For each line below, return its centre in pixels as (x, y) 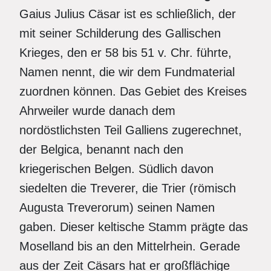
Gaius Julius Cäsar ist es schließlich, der (128, 14)
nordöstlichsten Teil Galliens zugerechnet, (131, 130)
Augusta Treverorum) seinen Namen (117, 207)
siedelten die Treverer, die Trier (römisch (128, 188)
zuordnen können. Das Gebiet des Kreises (133, 91)
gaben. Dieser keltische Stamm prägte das (134, 227)
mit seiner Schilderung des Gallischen (120, 33)
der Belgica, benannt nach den (101, 149)
